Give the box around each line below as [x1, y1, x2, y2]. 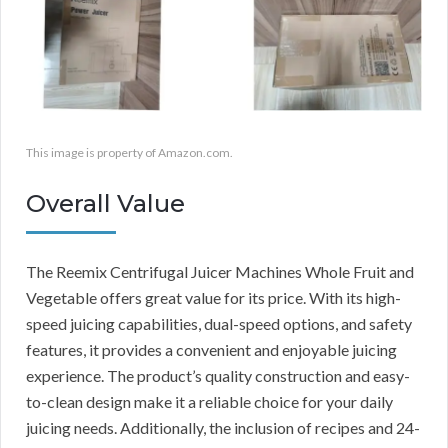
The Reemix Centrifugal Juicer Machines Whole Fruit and [26, 261, 414, 281]
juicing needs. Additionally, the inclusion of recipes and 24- [26, 417, 420, 437]
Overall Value [26, 188, 185, 218]
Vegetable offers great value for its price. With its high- [26, 287, 401, 307]
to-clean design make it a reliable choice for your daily [26, 391, 393, 411]
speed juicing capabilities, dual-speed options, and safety [26, 313, 412, 333]
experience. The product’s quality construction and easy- [26, 365, 410, 385]
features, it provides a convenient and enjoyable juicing [26, 339, 397, 359]
